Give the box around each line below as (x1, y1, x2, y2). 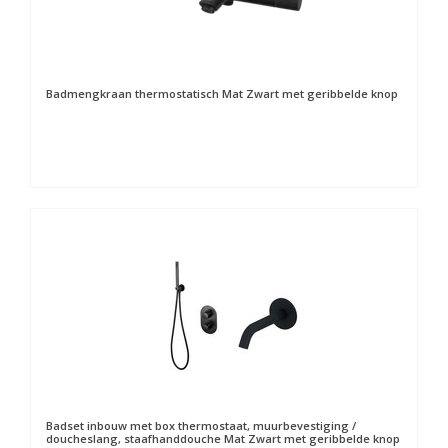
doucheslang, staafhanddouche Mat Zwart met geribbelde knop (46, 431, 400, 446)
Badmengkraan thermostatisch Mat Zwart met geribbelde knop (46, 86, 398, 101)
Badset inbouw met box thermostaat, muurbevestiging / (46, 418, 356, 433)
